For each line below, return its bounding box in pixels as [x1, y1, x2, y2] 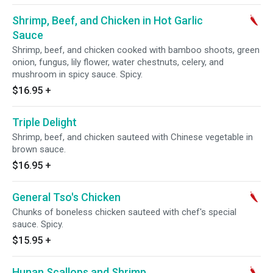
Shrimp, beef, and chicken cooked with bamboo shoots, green [12, 44, 260, 55]
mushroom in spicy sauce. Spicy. [12, 69, 143, 80]
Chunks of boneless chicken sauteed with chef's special [12, 207, 236, 218]
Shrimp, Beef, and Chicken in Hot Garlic [12, 14, 203, 27]
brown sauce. [12, 144, 66, 155]
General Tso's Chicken [12, 191, 121, 204]
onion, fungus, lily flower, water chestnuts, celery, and [12, 57, 224, 68]
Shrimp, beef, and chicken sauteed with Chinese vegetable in [12, 132, 253, 143]
